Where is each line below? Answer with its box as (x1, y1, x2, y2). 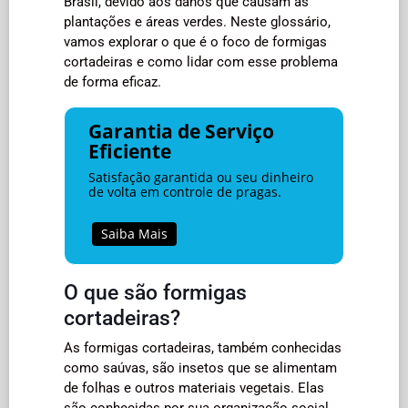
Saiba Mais (100, 224, 168, 242)
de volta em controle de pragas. (87, 182, 281, 200)
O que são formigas (64, 279, 247, 305)
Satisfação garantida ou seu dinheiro (87, 168, 313, 186)
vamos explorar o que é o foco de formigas (64, 34, 327, 50)
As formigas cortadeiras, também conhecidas (64, 339, 342, 356)
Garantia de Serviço (87, 117, 274, 144)
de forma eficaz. (64, 74, 161, 90)
